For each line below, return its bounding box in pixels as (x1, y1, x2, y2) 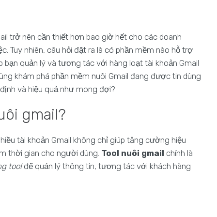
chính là (164, 148, 193, 158)
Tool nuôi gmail (101, 148, 164, 158)
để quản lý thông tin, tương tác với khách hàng (22, 161, 191, 171)
